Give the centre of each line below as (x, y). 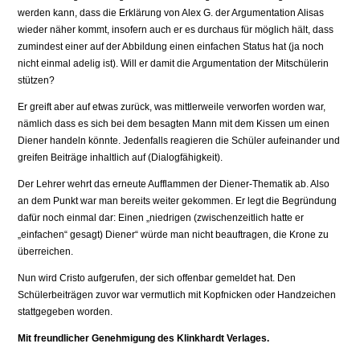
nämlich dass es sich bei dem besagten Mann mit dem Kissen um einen (174, 124)
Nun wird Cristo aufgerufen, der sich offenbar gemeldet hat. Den (157, 278)
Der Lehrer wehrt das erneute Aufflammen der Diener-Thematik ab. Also (174, 184)
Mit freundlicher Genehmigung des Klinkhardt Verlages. (144, 339)
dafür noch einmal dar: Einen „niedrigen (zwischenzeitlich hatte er (161, 218)
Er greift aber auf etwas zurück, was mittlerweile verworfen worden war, (172, 107)
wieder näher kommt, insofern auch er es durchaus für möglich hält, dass (176, 30)
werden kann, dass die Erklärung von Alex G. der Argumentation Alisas (171, 13)
